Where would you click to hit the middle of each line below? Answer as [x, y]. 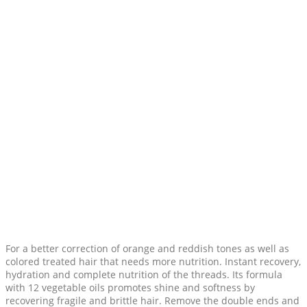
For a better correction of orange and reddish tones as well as [147, 249]
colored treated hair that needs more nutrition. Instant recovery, [153, 262]
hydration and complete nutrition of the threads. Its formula [144, 275]
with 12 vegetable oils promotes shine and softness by [130, 288]
